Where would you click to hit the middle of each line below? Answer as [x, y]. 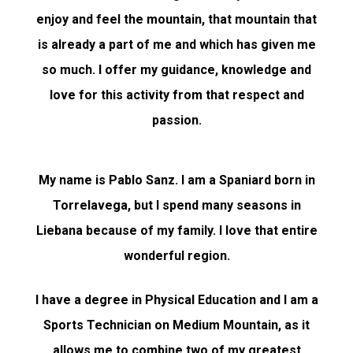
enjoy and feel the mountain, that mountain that [176, 19]
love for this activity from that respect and [176, 95]
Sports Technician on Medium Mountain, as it [176, 325]
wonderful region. [176, 255]
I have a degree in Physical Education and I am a [176, 299]
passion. [176, 120]
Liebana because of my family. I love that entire [176, 230]
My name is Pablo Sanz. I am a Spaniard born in [176, 180]
